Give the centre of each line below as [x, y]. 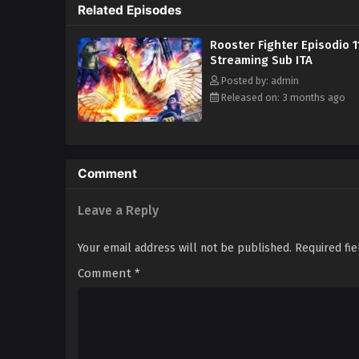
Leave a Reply [118, 211]
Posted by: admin [259, 81]
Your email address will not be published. [185, 248]
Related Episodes [130, 10]
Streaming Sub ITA [261, 61]
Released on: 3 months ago [282, 98]
